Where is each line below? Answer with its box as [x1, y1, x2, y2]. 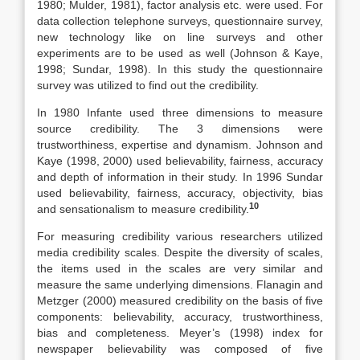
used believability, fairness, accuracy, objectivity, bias [37, 186, 323, 199]
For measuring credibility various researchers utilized [37, 230, 323, 243]
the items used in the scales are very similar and [37, 262, 323, 275]
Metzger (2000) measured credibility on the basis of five [37, 294, 323, 307]
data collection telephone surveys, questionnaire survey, [37, 14, 323, 27]
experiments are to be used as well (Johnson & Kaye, [37, 47, 323, 59]
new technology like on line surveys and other [37, 31, 323, 43]
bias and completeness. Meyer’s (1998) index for [37, 326, 323, 339]
